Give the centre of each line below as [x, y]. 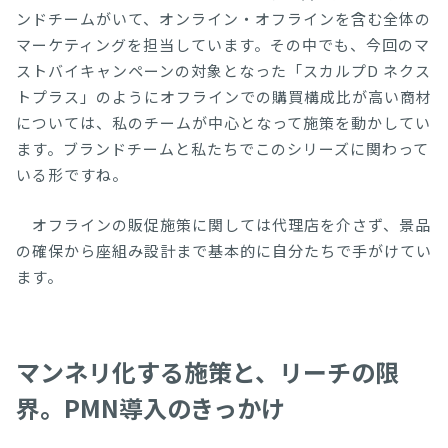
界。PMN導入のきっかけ [150, 408]
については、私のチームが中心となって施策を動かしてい [223, 123]
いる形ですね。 [72, 175]
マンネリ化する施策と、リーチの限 [207, 372]
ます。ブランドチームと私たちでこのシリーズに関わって [222, 149]
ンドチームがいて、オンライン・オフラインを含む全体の [223, 19]
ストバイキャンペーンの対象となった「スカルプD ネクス [223, 71]
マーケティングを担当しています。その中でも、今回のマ [223, 45]
